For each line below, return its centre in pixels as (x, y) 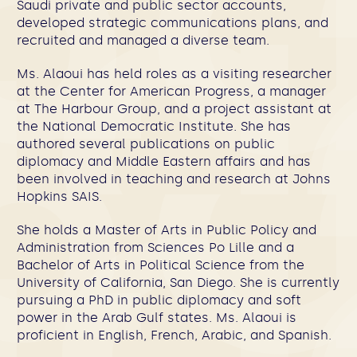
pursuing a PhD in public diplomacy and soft (159, 300)
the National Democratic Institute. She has (154, 126)
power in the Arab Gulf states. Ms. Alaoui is (157, 318)
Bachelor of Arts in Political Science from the (161, 265)
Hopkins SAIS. (59, 196)
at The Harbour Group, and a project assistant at (174, 109)
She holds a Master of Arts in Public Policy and (167, 230)
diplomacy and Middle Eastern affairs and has (164, 161)
